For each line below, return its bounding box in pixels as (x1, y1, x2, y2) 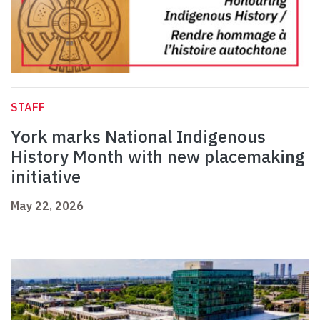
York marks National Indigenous (11, 125, 266, 149)
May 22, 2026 (11, 199, 84, 214)
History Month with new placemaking (11, 145, 305, 169)
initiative (11, 165, 81, 189)
